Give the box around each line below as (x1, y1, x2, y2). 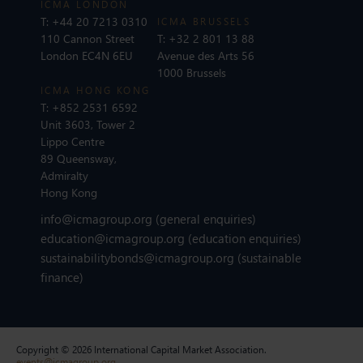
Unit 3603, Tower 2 (41, 116, 135, 132)
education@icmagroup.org (41, 229, 188, 246)
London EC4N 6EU (41, 47, 133, 63)
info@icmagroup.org (41, 210, 152, 227)
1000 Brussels (157, 64, 226, 80)
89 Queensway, (41, 150, 117, 166)
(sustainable (237, 249, 301, 266)
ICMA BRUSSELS (157, 15, 251, 28)
